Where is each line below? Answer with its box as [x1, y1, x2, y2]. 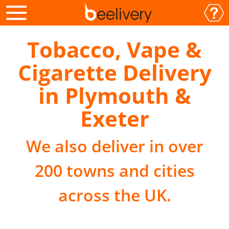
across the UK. [58, 184, 171, 206]
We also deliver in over [26, 135, 203, 157]
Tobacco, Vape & [27, 35, 202, 64]
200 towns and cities [34, 159, 195, 181]
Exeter [80, 104, 149, 133]
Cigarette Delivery [17, 58, 212, 87]
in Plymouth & [38, 81, 191, 110]
